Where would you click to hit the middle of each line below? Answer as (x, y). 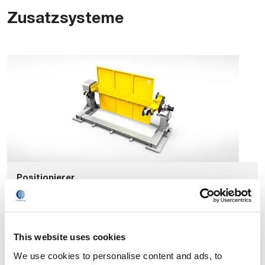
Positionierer (46, 177)
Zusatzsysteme (65, 17)
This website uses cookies (70, 237)
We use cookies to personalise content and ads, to (118, 256)
